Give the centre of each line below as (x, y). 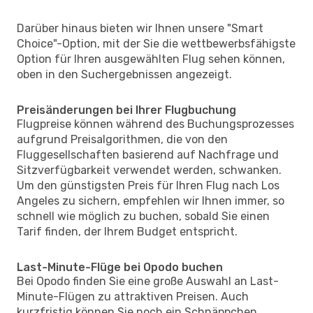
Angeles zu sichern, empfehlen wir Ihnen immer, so (151, 201)
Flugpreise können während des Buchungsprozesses (155, 124)
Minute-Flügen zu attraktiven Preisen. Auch (133, 296)
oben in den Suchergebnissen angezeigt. (124, 74)
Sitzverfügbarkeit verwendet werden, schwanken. (149, 170)
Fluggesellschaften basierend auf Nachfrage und (148, 154)
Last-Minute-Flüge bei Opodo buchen (120, 267)
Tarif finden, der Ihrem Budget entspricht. (127, 231)
